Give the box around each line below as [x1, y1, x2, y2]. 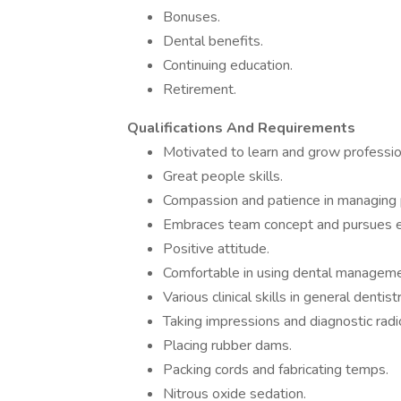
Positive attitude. [163, 239, 269, 259]
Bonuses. [163, 7, 220, 27]
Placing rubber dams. [163, 336, 292, 355]
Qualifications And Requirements [127, 118, 355, 138]
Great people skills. [163, 166, 283, 186]
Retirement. [163, 80, 236, 99]
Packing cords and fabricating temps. [163, 360, 388, 380]
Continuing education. [163, 55, 293, 75]
